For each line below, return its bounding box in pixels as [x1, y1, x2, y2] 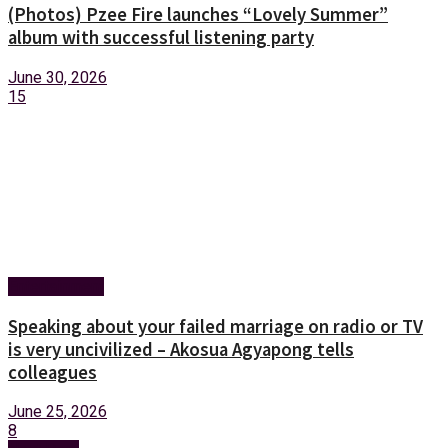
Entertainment [8, 276, 104, 296]
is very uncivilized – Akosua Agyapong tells [8, 337, 354, 361]
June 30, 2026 [8, 67, 107, 87]
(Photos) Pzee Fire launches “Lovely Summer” [8, 3, 388, 27]
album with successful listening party [8, 26, 314, 50]
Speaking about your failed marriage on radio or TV [8, 314, 423, 338]
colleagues [8, 360, 97, 384]
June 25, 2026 [8, 402, 107, 422]
